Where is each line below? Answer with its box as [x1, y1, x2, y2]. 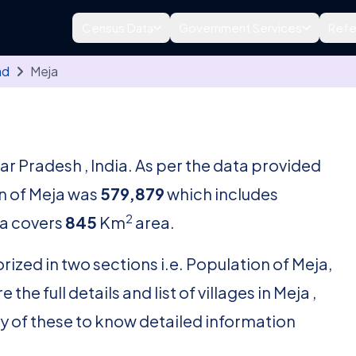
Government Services [179, 20, 303, 35]
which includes [164, 184, 278, 203]
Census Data [81, 20, 153, 35]
